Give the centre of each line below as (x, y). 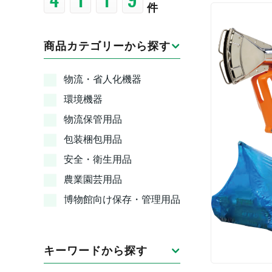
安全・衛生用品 (98, 159)
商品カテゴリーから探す (107, 46)
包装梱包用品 (93, 139)
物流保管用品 (93, 119)
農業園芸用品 (93, 179)
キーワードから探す (96, 251)
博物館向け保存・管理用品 (122, 199)
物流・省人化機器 (103, 79)
